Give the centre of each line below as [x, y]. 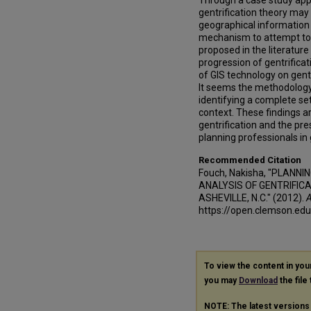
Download [258, 280]
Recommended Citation [250, 160]
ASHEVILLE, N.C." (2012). [252, 198]
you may [221, 280]
